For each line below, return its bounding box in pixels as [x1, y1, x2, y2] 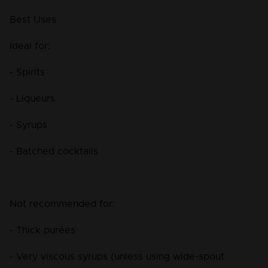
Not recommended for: [10, 199, 115, 209]
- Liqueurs [10, 94, 55, 104]
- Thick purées [10, 226, 75, 236]
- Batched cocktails [10, 147, 98, 157]
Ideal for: [10, 41, 50, 51]
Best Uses [10, 15, 56, 25]
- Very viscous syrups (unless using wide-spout [10, 252, 227, 262]
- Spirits [10, 68, 45, 78]
